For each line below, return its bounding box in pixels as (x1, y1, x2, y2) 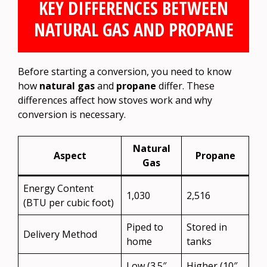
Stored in (187, 220, 227, 234)
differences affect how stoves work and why (18, 93, 212, 107)
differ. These (156, 79, 215, 92)
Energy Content (23, 181, 94, 195)
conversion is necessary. (18, 107, 126, 121)
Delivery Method (23, 227, 97, 241)
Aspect (53, 148, 86, 162)
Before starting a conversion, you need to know (18, 64, 231, 78)
